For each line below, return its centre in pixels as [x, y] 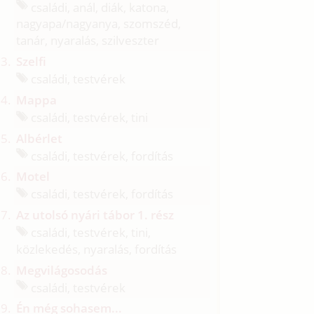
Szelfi [32, 62]
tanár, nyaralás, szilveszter [88, 41]
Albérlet [40, 138]
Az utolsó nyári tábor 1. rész [95, 214]
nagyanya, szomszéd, [124, 24]
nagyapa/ [41, 24]
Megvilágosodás [62, 270]
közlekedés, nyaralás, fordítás [97, 249]
